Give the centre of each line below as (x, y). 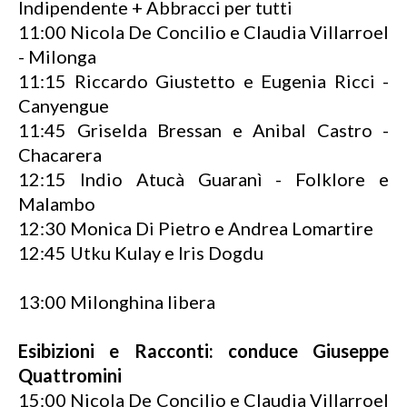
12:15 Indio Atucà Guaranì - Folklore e (203, 179)
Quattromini (70, 375)
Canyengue (64, 105)
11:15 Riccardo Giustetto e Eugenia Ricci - (203, 81)
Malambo (57, 203)
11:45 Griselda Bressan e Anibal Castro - (203, 130)
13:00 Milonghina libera (117, 302)
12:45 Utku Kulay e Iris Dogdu (141, 253)
